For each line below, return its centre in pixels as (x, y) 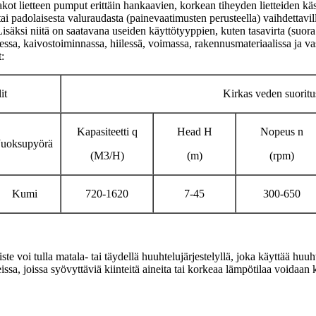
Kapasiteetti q (107, 132)
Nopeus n (282, 132)
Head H (194, 132)
